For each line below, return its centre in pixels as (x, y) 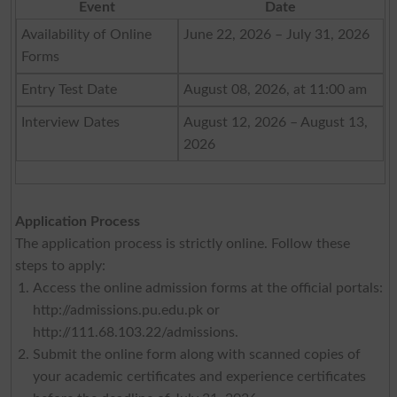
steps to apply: (60, 266)
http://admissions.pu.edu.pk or (126, 311)
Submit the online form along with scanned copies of (196, 355)
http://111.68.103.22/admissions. (135, 333)
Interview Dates (70, 123)
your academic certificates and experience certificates (199, 377)
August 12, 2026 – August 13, (275, 123)
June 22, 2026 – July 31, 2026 (276, 35)
